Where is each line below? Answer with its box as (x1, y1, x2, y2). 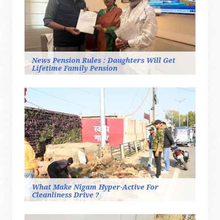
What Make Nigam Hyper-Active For (32, 183, 159, 191)
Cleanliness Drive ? (32, 191, 99, 199)
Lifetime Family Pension (32, 64, 117, 72)
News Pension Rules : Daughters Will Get (32, 56, 175, 64)
